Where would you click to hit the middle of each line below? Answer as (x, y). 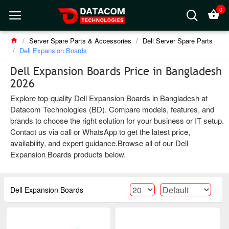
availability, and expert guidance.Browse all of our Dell (99, 143)
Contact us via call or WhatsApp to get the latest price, (100, 132)
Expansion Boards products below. (68, 154)
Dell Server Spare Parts (178, 41)
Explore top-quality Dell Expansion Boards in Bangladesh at (109, 98)
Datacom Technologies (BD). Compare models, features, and (112, 109)
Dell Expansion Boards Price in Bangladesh (116, 71)
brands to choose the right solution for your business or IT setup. (117, 120)
